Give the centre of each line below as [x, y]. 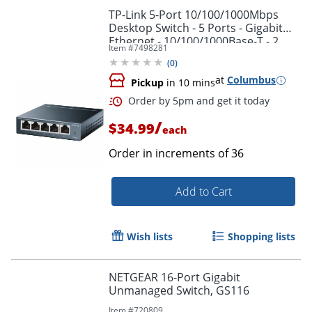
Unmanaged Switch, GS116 [179, 291]
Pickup [147, 83]
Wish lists [150, 237]
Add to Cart [203, 192]
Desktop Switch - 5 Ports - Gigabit [196, 28]
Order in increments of [170, 154]
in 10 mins [189, 83]
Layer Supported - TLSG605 [180, 55]
